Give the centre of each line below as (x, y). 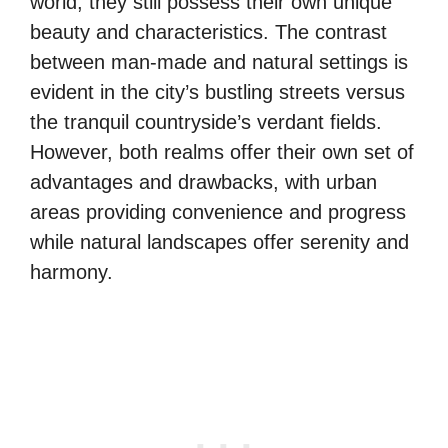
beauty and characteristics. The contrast (208, 32)
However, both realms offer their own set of (222, 152)
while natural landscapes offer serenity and (219, 242)
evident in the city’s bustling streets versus (217, 92)
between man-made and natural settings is (219, 62)
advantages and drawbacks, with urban (203, 182)
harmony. (71, 272)
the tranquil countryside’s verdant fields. (206, 122)
